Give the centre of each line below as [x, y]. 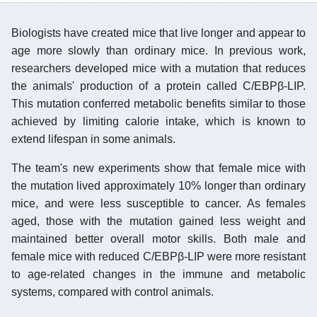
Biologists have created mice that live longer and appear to [158, 33]
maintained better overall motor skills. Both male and [158, 238]
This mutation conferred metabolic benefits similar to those [158, 103]
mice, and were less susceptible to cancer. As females [158, 203]
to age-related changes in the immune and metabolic [158, 274]
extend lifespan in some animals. [93, 139]
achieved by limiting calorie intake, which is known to [158, 121]
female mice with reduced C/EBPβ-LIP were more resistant [158, 256]
